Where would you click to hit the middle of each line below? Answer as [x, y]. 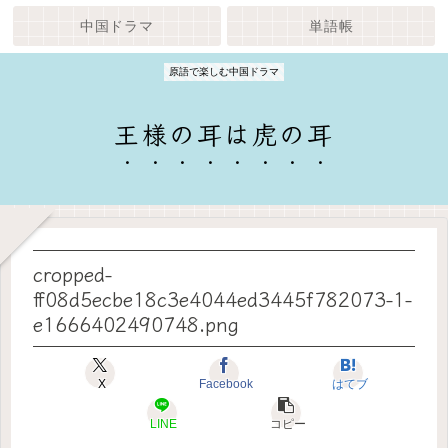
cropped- [72, 273]
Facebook [225, 383]
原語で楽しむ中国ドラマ [224, 71]
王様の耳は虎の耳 [224, 132]
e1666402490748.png [136, 323]
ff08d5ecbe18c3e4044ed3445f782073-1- [222, 298]
